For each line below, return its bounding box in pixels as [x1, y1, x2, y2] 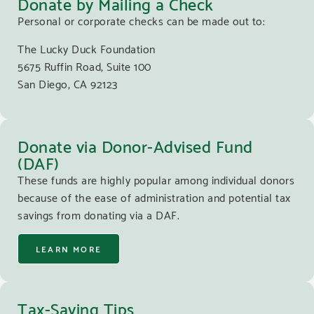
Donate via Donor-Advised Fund [18, 130, 253, 160]
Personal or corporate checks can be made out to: [18, 11, 265, 30]
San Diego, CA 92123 [18, 73, 118, 93]
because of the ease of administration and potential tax [18, 187, 291, 207]
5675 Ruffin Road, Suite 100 [18, 55, 151, 75]
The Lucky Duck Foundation [18, 38, 156, 57]
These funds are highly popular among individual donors [18, 170, 294, 189]
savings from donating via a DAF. [18, 205, 179, 224]
